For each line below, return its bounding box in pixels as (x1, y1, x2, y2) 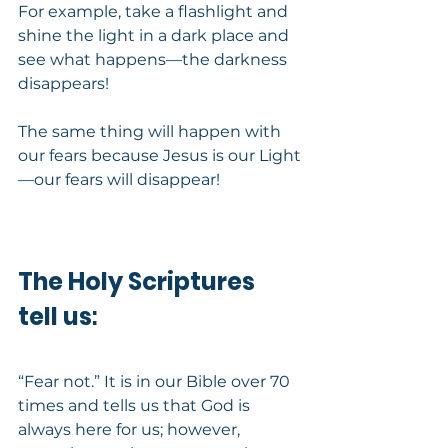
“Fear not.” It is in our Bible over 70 (18, 371, 294, 391)
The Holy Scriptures (18, 264, 260, 298)
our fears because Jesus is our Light (18, 145, 301, 165)
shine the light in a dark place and (18, 25, 293, 45)
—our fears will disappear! (18, 169, 220, 189)
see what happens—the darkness (18, 49, 291, 69)
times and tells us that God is (18, 395, 254, 415)
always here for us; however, (18, 419, 244, 439)
